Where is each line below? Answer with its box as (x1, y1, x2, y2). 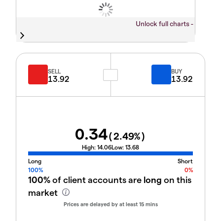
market (28, 187, 60, 198)
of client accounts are (50, 174, 144, 185)
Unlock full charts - (135, 19, 195, 28)
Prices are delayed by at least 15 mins (63, 201, 158, 208)
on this (162, 174, 191, 185)
